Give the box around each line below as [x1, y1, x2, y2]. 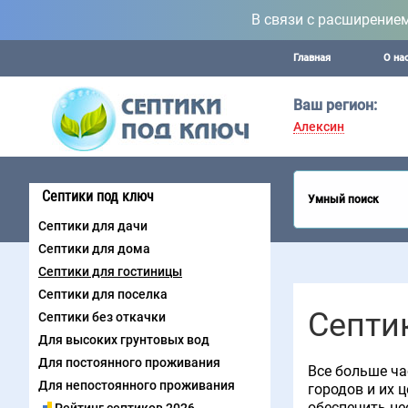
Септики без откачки [38, 310, 166, 324]
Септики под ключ [42, 188, 154, 205]
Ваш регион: [293, 96, 377, 114]
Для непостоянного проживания [38, 378, 235, 393]
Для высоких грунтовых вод [38, 332, 209, 347]
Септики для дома [38, 241, 150, 256]
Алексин [293, 118, 344, 134]
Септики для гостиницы [38, 264, 182, 279]
